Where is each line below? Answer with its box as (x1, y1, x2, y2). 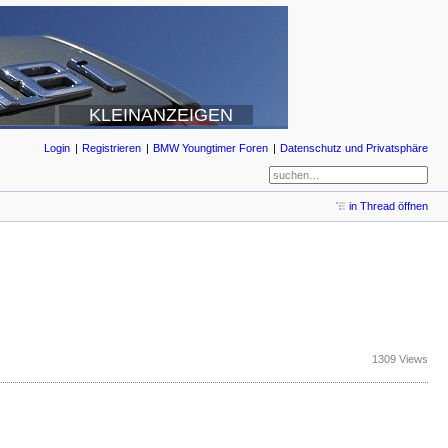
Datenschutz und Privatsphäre (280, 142, 428, 154)
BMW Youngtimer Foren (153, 142, 268, 154)
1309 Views (372, 352, 428, 365)
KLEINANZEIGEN (89, 105, 233, 125)
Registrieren (82, 142, 141, 154)
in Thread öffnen (349, 200, 428, 213)
